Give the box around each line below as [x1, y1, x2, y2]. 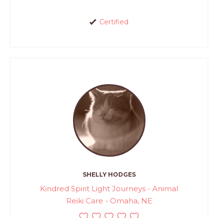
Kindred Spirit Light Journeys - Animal [40, 183, 178, 193]
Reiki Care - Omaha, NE [66, 196, 152, 205]
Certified [99, 18, 128, 27]
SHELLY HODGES [82, 170, 136, 178]
